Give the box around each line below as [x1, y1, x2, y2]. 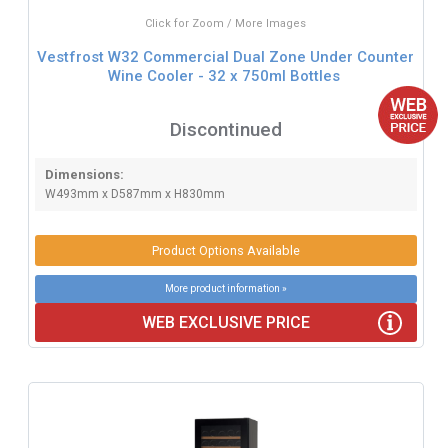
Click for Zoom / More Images [145, 16, 307, 30]
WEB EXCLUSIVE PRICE [141, 312, 310, 332]
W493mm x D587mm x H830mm [44, 186, 225, 201]
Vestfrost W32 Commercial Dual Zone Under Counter [37, 48, 415, 67]
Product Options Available [151, 242, 300, 258]
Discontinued [169, 117, 282, 141]
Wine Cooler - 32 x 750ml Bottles [107, 67, 340, 86]
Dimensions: [44, 166, 124, 182]
